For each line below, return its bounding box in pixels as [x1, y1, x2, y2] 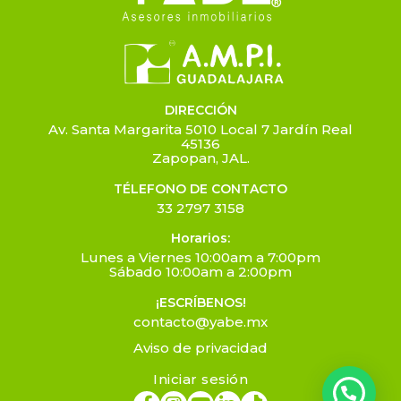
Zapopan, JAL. [151, 149, 250, 166]
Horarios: [171, 230, 230, 247]
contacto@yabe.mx [133, 313, 268, 331]
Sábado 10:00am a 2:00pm [109, 263, 292, 281]
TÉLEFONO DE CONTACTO [114, 180, 287, 197]
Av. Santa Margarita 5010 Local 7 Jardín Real [48, 120, 353, 138]
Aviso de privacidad [133, 339, 268, 357]
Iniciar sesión [153, 370, 248, 388]
